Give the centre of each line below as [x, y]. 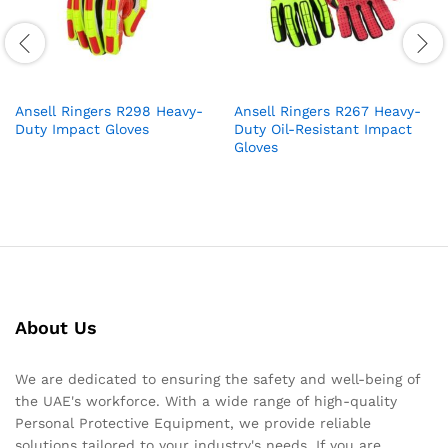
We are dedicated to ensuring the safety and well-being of [217, 378]
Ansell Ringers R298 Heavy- [109, 110]
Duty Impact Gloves [82, 128]
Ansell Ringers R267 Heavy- [327, 110]
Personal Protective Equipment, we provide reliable [193, 422]
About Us [56, 327]
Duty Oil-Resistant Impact [323, 128]
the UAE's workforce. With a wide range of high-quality [206, 400]
